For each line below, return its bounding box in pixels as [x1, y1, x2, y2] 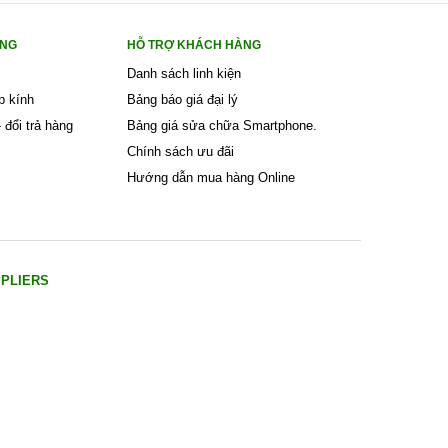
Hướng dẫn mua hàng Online [127, 169, 295, 185]
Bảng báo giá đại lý [127, 91, 238, 107]
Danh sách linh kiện [127, 65, 241, 81]
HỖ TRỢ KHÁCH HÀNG [127, 37, 261, 52]
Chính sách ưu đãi [127, 143, 234, 159]
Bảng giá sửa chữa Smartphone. [127, 117, 317, 133]
